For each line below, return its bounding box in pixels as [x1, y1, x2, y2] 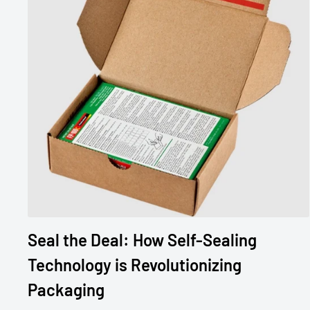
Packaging [28, 280, 104, 300]
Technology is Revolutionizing [28, 255, 241, 275]
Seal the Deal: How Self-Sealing [28, 230, 257, 250]
